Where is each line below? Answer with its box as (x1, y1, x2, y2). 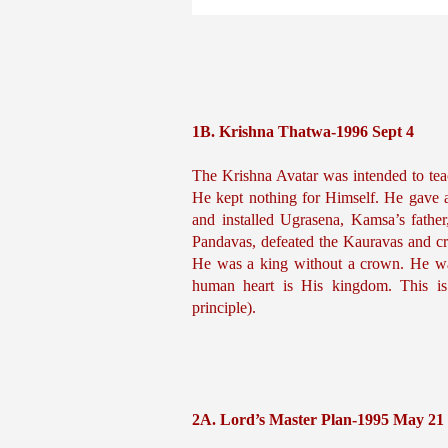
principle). (192, 299, 256, 316)
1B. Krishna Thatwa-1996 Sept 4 (192, 123, 414, 140)
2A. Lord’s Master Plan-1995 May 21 (192, 411, 444, 428)
